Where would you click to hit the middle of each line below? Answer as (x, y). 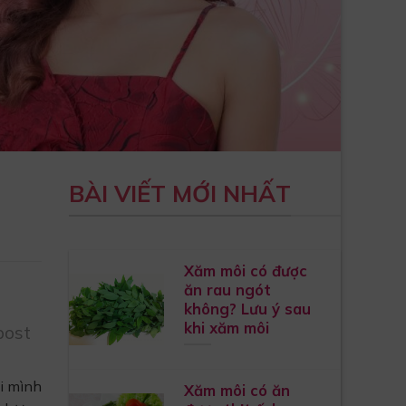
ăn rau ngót (227, 289)
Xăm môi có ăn (237, 390)
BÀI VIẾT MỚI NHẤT (180, 193)
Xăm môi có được (245, 270)
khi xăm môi (226, 327)
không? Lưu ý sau (247, 308)
